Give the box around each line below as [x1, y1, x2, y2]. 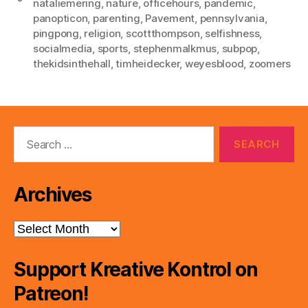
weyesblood [184, 56, 244, 70]
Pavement [145, 11, 195, 25]
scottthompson [125, 26, 200, 40]
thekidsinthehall [33, 56, 111, 70]
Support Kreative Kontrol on [14, 257, 258, 281]
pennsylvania [199, 11, 265, 25]
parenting [92, 11, 140, 25]
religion [84, 26, 121, 40]
